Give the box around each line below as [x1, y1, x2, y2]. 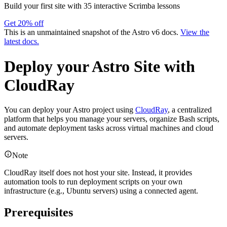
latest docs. [4, 37, 39, 46]
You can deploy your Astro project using [4, 105, 135, 115]
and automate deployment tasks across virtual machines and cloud [4, 124, 213, 133]
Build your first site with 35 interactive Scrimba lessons [4, 2, 180, 11]
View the [180, 28, 209, 37]
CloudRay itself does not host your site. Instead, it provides [4, 168, 192, 177]
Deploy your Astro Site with [4, 57, 195, 75]
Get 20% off [4, 19, 44, 28]
